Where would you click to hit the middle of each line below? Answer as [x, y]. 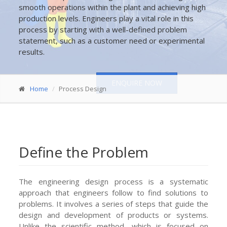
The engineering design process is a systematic [113, 181]
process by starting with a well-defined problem [103, 29]
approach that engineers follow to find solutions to [113, 193]
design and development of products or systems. [113, 215]
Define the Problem [84, 152]
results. [32, 52]
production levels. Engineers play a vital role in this [106, 18]
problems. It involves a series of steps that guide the [113, 204]
